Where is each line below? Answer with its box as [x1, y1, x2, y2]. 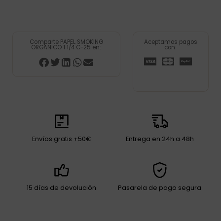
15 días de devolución [27, 183, 96, 192]
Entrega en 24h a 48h [125, 134, 194, 144]
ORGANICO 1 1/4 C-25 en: [31, 43, 102, 51]
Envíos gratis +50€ [32, 134, 91, 144]
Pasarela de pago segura [118, 183, 201, 192]
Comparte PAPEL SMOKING [29, 37, 103, 46]
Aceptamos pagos [144, 37, 197, 46]
